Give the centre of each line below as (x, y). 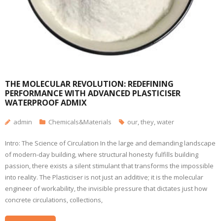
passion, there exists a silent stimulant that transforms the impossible (109, 166)
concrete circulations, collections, (54, 200)
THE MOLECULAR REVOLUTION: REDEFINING (89, 84)
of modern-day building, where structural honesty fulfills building (102, 154)
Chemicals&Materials (80, 122)
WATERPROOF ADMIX (46, 103)
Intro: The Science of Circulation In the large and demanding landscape (110, 143)
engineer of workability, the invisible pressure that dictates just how (106, 188)
